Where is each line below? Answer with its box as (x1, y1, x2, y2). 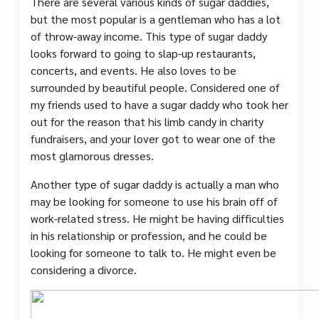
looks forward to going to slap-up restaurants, (31, 45, 256, 61)
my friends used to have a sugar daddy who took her (31, 96, 288, 112)
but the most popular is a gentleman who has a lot (31, 11, 281, 26)
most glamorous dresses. (31, 147, 154, 163)
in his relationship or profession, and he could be (31, 227, 267, 243)
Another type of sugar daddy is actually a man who (31, 176, 279, 192)
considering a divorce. (31, 261, 137, 277)
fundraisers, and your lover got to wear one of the (31, 130, 276, 146)
